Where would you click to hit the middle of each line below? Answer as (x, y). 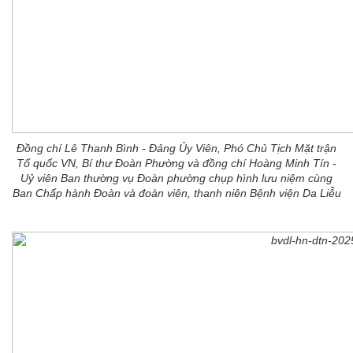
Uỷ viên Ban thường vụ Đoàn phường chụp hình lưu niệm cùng (176, 178)
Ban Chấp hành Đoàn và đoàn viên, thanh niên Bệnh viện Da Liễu (176, 193)
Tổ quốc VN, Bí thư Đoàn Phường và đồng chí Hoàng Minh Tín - (176, 163)
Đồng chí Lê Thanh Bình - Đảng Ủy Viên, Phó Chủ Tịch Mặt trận (176, 148)
